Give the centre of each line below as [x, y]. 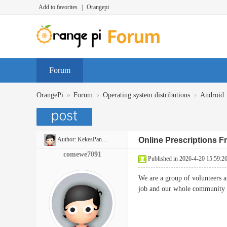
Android [212, 95]
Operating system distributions [146, 95]
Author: [67, 139]
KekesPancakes [90, 139]
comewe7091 [82, 154]
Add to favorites [58, 7]
